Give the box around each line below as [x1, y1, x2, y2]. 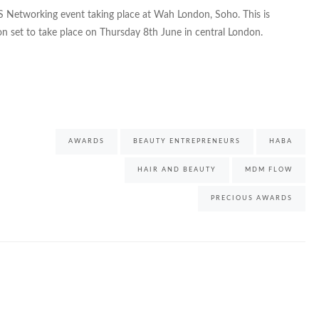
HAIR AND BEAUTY [137, 167, 217, 174]
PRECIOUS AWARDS [211, 195, 293, 202]
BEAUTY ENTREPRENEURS [133, 138, 241, 145]
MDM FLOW [245, 167, 293, 174]
